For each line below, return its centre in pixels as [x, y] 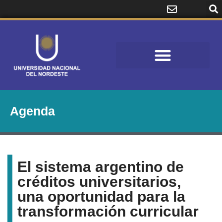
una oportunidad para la [101, 196]
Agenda [32, 111]
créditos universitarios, [99, 181]
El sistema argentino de [101, 166]
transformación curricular [108, 211]
